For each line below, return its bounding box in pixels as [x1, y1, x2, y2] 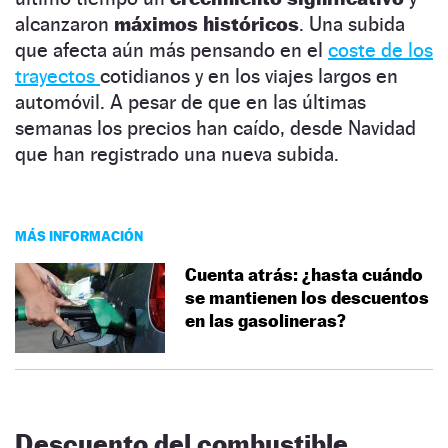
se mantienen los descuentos [185, 286, 429, 308]
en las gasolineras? [185, 309, 346, 331]
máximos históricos [114, 11, 299, 36]
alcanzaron [15, 11, 114, 36]
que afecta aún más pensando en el [15, 37, 328, 62]
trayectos [15, 63, 100, 88]
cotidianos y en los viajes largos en [100, 63, 398, 88]
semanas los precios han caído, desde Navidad [15, 115, 416, 140]
